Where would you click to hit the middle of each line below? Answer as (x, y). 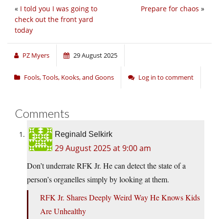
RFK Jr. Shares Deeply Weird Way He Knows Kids (120, 197)
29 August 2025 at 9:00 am (103, 148)
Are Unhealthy (63, 211)
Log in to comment (166, 77)
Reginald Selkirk (84, 134)
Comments (42, 113)
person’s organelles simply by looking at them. (98, 179)
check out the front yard (54, 20)
